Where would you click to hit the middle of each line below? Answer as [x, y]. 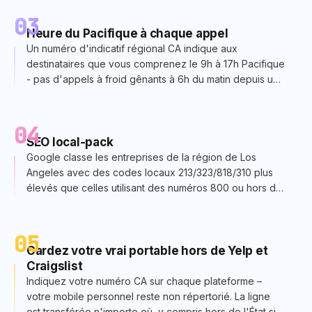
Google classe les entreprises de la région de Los [141, 157]
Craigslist [55, 266]
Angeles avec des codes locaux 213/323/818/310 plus [150, 172]
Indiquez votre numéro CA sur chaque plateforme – [144, 281]
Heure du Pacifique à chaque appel [127, 33]
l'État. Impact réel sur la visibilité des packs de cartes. [148, 203]
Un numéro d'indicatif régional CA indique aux [132, 48]
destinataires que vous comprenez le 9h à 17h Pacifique [156, 63]
